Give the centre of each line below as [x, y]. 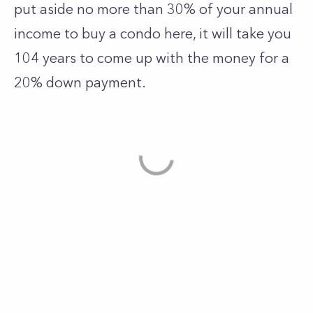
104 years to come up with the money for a [152, 58]
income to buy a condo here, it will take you [153, 34]
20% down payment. [82, 82]
